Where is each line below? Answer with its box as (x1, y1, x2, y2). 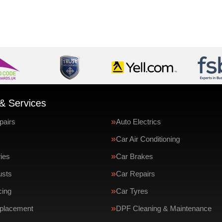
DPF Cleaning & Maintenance (116, 204, 212, 213)
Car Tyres (116, 187, 148, 195)
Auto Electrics (116, 117, 161, 126)
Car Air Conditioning (116, 135, 180, 143)
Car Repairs (116, 169, 155, 178)
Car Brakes (116, 152, 153, 161)
